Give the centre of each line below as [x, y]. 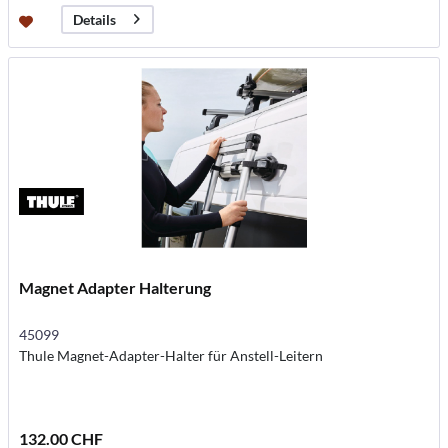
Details [95, 20]
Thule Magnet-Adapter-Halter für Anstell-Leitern [171, 355]
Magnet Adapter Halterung [115, 287]
